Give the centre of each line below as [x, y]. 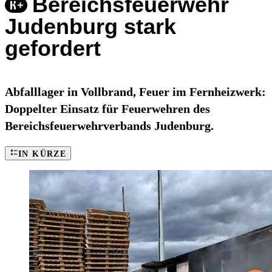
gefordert [53, 49]
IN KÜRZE [42, 154]
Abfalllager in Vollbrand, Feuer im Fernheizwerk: [135, 92]
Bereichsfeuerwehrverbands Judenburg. [109, 126]
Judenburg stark [90, 27]
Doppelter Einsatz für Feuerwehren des [107, 109]
